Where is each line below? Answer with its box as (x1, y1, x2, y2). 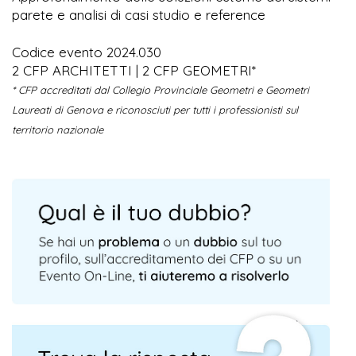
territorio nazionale (12, 122, 103, 136)
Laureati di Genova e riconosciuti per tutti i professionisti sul (12, 103, 298, 116)
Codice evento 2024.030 (12, 43, 161, 60)
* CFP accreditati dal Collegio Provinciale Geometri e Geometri (12, 83, 309, 96)
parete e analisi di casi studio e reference (12, 6, 265, 23)
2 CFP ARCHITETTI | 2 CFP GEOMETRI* (12, 61, 256, 79)
